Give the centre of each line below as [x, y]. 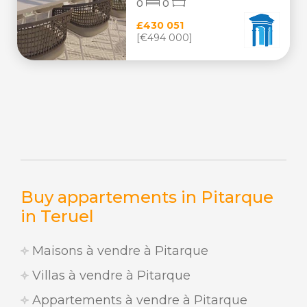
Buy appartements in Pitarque [147, 197]
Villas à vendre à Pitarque [110, 275]
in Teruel [57, 216]
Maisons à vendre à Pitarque [119, 251]
